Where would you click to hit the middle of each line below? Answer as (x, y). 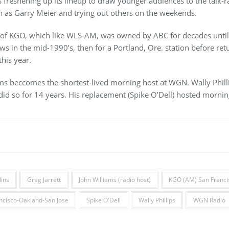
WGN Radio (209, 200)
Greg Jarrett (44, 180)
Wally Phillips (157, 200)
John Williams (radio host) (114, 180)
